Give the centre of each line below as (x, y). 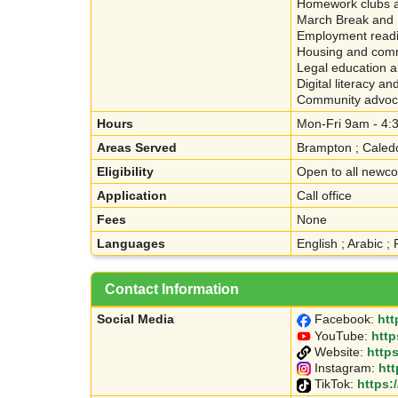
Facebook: (344, 319)
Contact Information (172, 290)
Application (132, 196)
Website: (339, 351)
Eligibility (125, 172)
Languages (131, 244)
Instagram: (345, 368)
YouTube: (341, 335)
